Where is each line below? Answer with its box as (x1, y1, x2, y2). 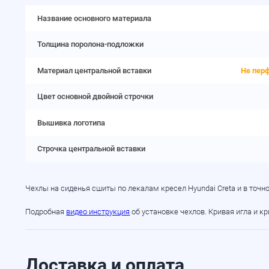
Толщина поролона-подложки (37, 40, 144, 49)
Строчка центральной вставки (37, 144, 145, 154)
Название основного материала (37, 13, 151, 23)
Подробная (25, 207, 67, 216)
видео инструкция (66, 207, 130, 216)
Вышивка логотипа (37, 118, 105, 127)
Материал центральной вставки (37, 65, 151, 75)
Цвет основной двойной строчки (37, 92, 153, 101)
